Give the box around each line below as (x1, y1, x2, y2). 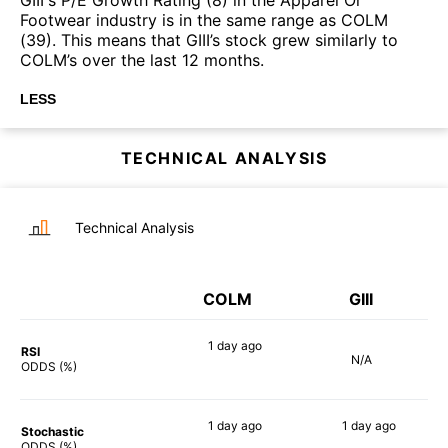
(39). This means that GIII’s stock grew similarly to (20, 29, 398, 50)
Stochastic (21, 423, 84, 439)
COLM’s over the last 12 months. (20, 49, 264, 70)
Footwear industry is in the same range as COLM (20, 9, 388, 30)
